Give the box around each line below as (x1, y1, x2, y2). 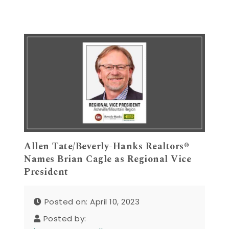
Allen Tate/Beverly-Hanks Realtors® (24, 140, 190, 154)
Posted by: (43, 213, 86, 224)
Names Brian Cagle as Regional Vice (24, 152, 192, 167)
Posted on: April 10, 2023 (44, 196, 140, 207)
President (24, 165, 68, 179)
